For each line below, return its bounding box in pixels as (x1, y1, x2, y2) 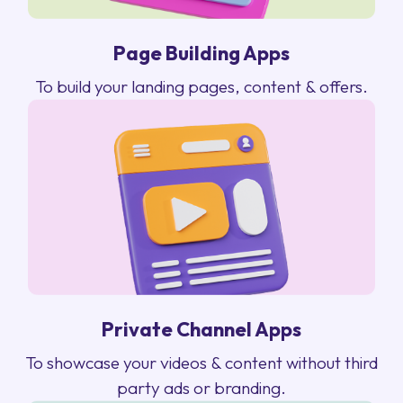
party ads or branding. (117, 377, 286, 399)
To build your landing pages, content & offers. (35, 76, 368, 98)
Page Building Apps (113, 40, 290, 67)
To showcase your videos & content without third (25, 352, 378, 374)
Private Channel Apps (102, 317, 301, 343)
